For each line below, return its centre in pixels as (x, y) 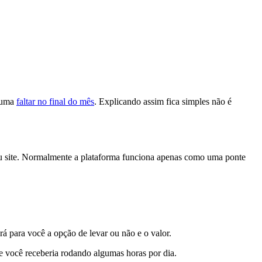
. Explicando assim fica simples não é (163, 101)
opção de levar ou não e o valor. (113, 233)
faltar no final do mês (55, 101)
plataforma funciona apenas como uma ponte (162, 157)
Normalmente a (49, 157)
